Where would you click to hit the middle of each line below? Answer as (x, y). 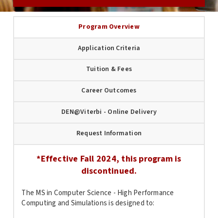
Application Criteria (109, 48)
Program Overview (109, 27)
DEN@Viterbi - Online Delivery (109, 112)
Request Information (109, 133)
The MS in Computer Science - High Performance (98, 193)
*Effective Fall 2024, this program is (109, 159)
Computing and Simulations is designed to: (88, 203)
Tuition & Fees (109, 69)
